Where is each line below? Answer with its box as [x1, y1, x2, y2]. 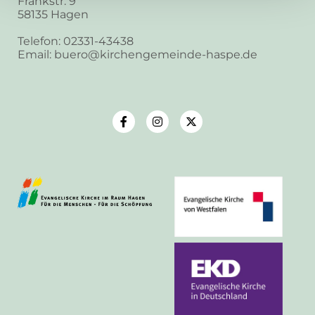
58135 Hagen [18, 7, 89, 21]
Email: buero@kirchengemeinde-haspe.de [18, 47, 257, 61]
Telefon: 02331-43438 [18, 34, 134, 48]
